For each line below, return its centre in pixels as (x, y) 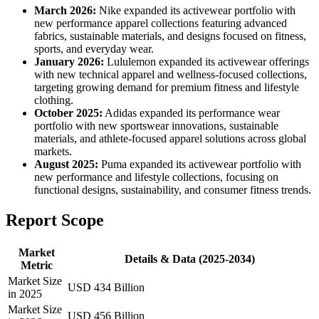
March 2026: (65, 11)
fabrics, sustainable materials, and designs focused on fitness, (170, 36)
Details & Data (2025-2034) (189, 259)
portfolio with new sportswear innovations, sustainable (156, 126)
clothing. (54, 100)
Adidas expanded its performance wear (191, 113)
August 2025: (66, 164)
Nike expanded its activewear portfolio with (196, 11)
